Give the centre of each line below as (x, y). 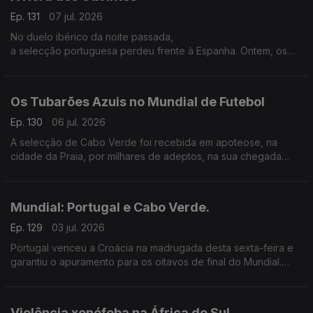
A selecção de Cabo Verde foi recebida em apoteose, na (144, 142)
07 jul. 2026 (76, 16)
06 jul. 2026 (79, 122)
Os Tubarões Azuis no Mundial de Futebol (138, 102)
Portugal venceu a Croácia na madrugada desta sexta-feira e (152, 248)
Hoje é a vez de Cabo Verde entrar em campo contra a (138, 276)
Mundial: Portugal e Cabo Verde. (110, 207)
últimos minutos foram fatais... (78, 65)
